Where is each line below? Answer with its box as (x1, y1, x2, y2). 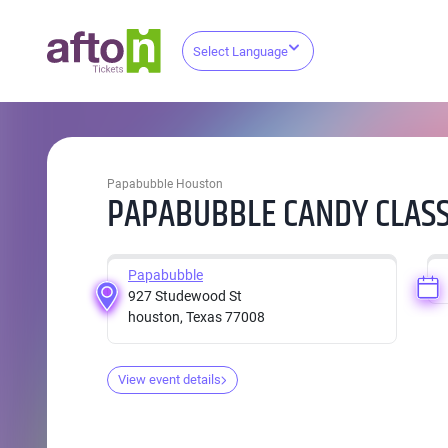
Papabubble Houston (107, 177, 223, 191)
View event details (118, 372, 221, 387)
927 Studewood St (128, 288, 242, 304)
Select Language (193, 44, 289, 60)
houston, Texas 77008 (128, 309, 265, 325)
